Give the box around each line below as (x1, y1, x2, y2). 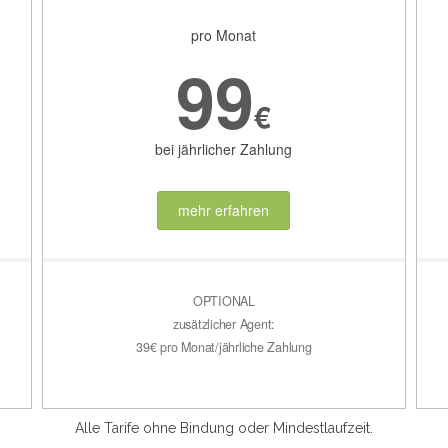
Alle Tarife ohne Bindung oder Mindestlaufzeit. (75, 419, 373, 436)
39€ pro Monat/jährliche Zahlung (136, 337, 312, 356)
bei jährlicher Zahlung (155, 139, 293, 160)
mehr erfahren (178, 200, 270, 221)
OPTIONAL (192, 291, 255, 310)
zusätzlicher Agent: (172, 314, 276, 333)
